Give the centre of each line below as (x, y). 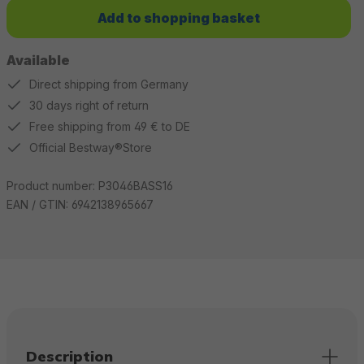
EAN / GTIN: (39, 204)
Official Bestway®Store (91, 147)
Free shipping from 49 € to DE (110, 126)
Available (38, 60)
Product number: (52, 186)
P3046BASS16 (136, 186)
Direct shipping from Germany (109, 84)
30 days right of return (89, 105)
